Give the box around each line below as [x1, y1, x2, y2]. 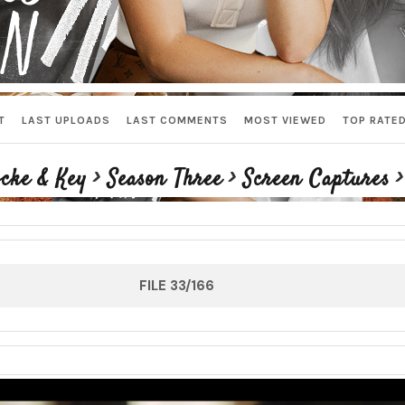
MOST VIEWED [244, 114, 326, 127]
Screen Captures [243, 165, 390, 195]
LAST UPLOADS [22, 114, 110, 127]
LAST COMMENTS [127, 114, 228, 127]
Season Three [108, 165, 222, 195]
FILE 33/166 [139, 277, 214, 295]
